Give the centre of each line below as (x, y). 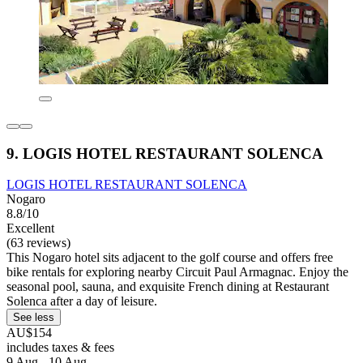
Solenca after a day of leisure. (82, 301)
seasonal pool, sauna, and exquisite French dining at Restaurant (168, 287)
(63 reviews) (38, 243)
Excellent (30, 228)
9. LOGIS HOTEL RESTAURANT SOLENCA (165, 153)
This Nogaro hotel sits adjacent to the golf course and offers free (170, 258)
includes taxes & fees (60, 348)
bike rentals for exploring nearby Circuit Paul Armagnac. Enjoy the (177, 272)
